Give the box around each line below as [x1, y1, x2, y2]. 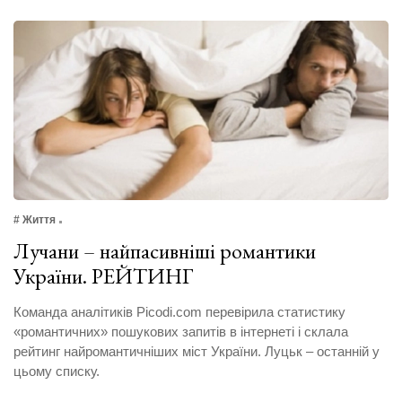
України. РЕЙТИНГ [13, 262, 198, 291]
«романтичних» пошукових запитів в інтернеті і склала [13, 324, 348, 340]
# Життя [13, 214, 56, 227]
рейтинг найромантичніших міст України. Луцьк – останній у [13, 344, 380, 360]
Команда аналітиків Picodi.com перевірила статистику [13, 304, 345, 320]
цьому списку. [13, 363, 100, 380]
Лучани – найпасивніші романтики [13, 237, 316, 266]
